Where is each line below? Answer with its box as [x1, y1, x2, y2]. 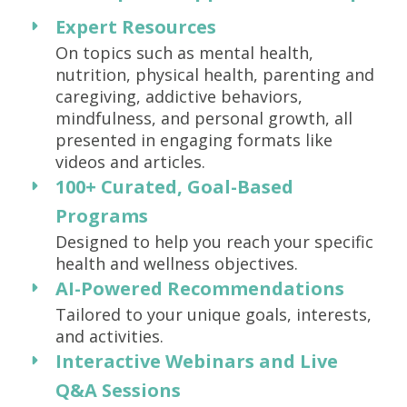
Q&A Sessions [55, 378, 181, 402]
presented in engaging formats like [55, 129, 333, 151]
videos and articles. [55, 151, 205, 173]
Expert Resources [55, 15, 216, 39]
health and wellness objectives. [55, 253, 298, 274]
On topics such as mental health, [55, 42, 313, 64]
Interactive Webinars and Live [55, 349, 338, 373]
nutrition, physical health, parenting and [55, 64, 374, 85]
